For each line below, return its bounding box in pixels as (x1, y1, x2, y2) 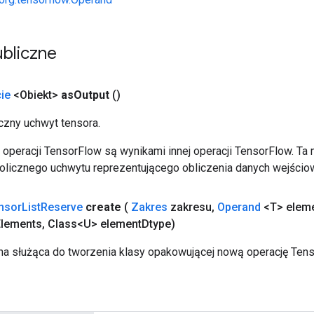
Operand (217, 200, 261, 214)
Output (74, 88, 109, 102)
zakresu (168, 200, 212, 214)
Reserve (41, 200, 83, 214)
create (86, 200, 121, 214)
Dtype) (142, 217, 175, 231)
